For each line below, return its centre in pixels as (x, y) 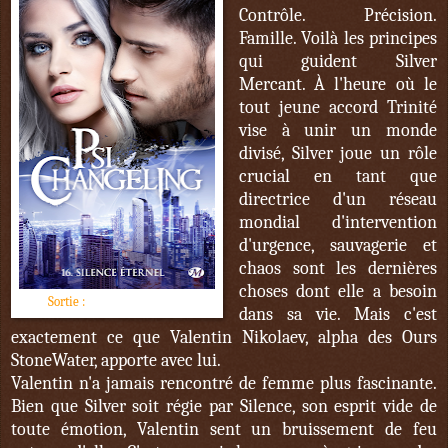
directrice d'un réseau (337, 200)
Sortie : (66, 302)
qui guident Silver (337, 62)
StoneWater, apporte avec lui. (116, 361)
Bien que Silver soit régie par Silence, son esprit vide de (224, 407)
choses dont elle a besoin (337, 292)
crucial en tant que (337, 177)
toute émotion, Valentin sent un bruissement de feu (224, 430)
